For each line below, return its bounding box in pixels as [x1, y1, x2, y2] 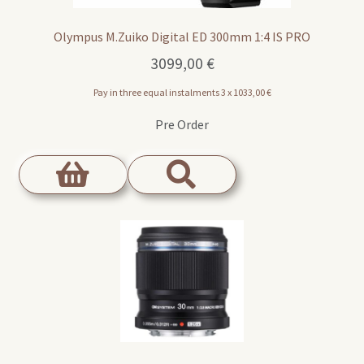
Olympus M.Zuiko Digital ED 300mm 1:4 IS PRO [54, 28, 310, 45]
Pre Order [155, 116, 209, 133]
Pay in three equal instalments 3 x [93, 86, 233, 99]
